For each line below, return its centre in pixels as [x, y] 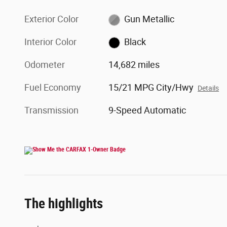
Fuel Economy [53, 88]
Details [209, 88]
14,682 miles [134, 65]
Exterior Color [51, 19]
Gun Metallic [149, 19]
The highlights [64, 204]
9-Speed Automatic [147, 110]
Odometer [45, 65]
